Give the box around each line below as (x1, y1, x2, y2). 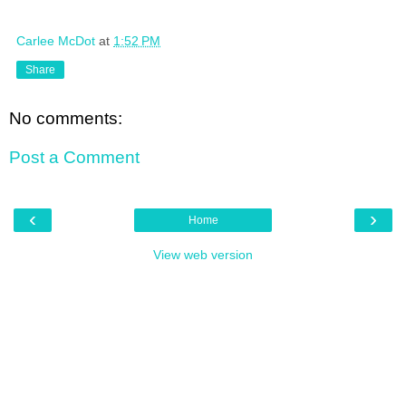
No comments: (9, 108, 122, 128)
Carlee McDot (16, 33, 95, 48)
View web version (153, 246, 253, 262)
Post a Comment (9, 148, 140, 168)
